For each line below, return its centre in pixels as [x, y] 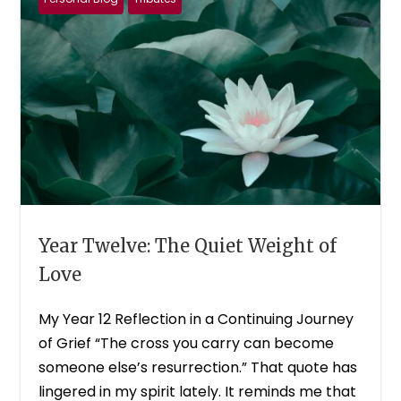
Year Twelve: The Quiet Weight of [188, 245]
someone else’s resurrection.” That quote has [198, 367]
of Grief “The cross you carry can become [187, 343]
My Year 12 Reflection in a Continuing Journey [196, 319]
